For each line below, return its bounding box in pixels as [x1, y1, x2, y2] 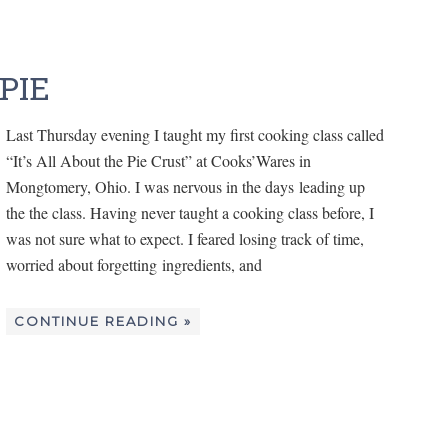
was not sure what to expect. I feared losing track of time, [6, 227, 364, 249]
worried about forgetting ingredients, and [6, 253, 262, 275]
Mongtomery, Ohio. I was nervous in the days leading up [6, 175, 365, 197]
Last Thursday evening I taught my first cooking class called [6, 123, 384, 145]
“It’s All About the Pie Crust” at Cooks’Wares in [6, 149, 311, 171]
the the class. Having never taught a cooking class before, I [6, 201, 374, 223]
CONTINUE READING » [14, 312, 192, 329]
